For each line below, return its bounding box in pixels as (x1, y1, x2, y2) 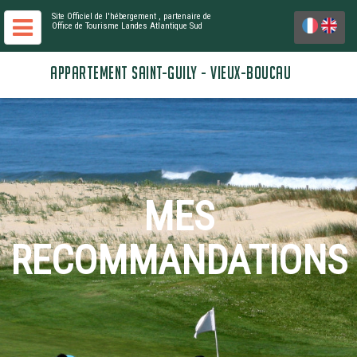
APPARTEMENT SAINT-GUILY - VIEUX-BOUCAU (50, 63, 291, 83)
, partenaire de (159, 11, 211, 22)
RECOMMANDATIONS (10, 237, 347, 284)
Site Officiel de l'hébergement (52, 11, 156, 22)
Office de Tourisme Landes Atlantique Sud (52, 21, 202, 31)
